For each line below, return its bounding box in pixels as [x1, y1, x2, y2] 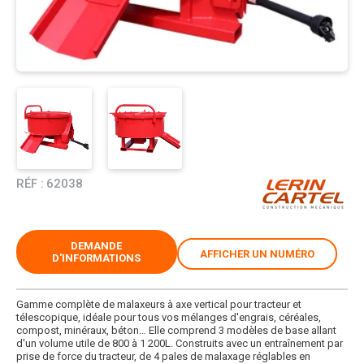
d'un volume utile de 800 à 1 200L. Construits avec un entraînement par [16, 336, 343, 349]
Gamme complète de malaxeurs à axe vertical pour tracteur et [16, 297, 301, 310]
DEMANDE [71, 239, 123, 252]
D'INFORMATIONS [52, 251, 141, 264]
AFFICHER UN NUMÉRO [199, 247, 314, 260]
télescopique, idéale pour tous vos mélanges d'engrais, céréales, [16, 310, 321, 323]
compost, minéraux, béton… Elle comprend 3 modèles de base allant [16, 323, 336, 336]
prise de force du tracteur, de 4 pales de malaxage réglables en [16, 349, 310, 362]
